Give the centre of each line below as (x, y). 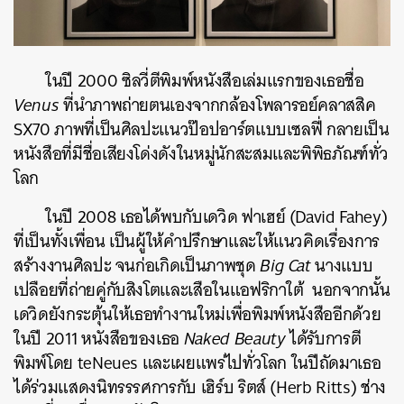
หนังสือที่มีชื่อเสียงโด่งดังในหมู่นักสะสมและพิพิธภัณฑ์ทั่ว (201, 153)
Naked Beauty (234, 338)
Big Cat (285, 265)
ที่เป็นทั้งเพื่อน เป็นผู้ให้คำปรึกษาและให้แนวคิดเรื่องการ (197, 241)
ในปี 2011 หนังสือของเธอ (99, 338)
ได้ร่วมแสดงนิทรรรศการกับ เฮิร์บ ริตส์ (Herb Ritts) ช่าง (200, 387)
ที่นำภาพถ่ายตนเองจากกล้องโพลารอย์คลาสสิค (219, 105)
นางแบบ (342, 265)
